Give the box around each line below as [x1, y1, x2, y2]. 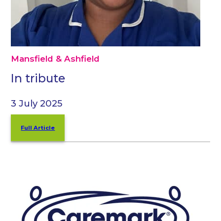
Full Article [21, 124, 55, 131]
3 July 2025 [11, 97, 63, 109]
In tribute [11, 71, 66, 86]
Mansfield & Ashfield [11, 53, 100, 64]
